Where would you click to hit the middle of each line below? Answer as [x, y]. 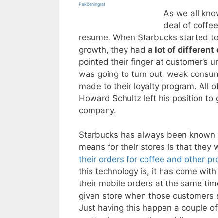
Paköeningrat [92, 4]
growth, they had [113, 49]
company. [98, 110]
